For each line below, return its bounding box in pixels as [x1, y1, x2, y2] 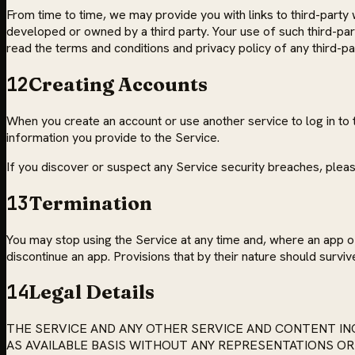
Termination [29, 191, 152, 215]
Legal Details [29, 281, 155, 304]
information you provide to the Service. [6, 128, 219, 146]
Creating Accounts [29, 72, 208, 96]
